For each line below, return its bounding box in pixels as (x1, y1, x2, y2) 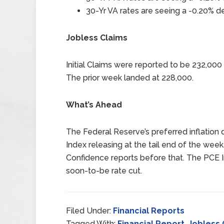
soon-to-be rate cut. (66, 166, 142, 175)
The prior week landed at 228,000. (66, 73, 193, 82)
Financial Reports (113, 206, 184, 215)
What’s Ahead (66, 100, 122, 109)
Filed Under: (66, 206, 113, 215)
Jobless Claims (66, 33, 127, 42)
